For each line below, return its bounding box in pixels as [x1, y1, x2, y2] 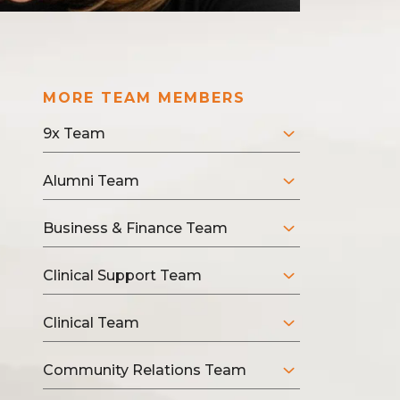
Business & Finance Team [43, 220, 228, 237]
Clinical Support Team [43, 267, 202, 284]
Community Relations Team [43, 362, 246, 379]
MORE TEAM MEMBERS [43, 89, 246, 106]
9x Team [43, 125, 105, 142]
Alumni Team [43, 172, 139, 189]
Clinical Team [43, 314, 139, 331]
